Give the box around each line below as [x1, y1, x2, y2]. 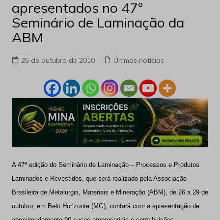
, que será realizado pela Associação [82, 175, 187, 183]
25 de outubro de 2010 [21, 56, 95, 65]
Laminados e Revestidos [11, 175, 82, 183]
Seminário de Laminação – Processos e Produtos [58, 161, 199, 169]
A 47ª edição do [11, 161, 56, 169]
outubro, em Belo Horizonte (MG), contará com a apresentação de [11, 202, 199, 210]
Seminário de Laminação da [11, 14, 184, 31]
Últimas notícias [113, 56, 164, 65]
